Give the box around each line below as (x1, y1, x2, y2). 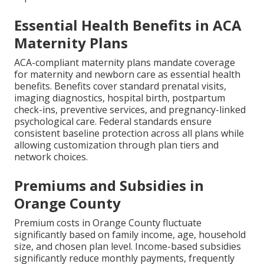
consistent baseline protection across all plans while (14, 127, 244, 140)
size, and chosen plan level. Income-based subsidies (14, 240, 241, 253)
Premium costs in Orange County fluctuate (14, 216, 202, 230)
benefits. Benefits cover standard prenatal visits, (14, 80, 226, 93)
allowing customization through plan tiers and (14, 138, 219, 152)
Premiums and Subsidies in (14, 176, 204, 196)
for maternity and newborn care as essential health (14, 68, 240, 81)
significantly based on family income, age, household (14, 228, 246, 242)
